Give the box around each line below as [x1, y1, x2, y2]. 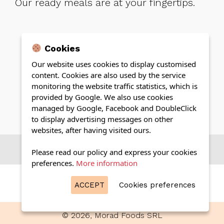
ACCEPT [74, 180, 104, 189]
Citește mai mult [57, 143, 137, 155]
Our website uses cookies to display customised [31, 59, 196, 69]
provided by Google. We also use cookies [31, 92, 173, 102]
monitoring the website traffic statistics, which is [31, 81, 197, 91]
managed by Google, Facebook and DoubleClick [31, 103, 196, 113]
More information [76, 158, 137, 168]
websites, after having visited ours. [31, 125, 151, 135]
